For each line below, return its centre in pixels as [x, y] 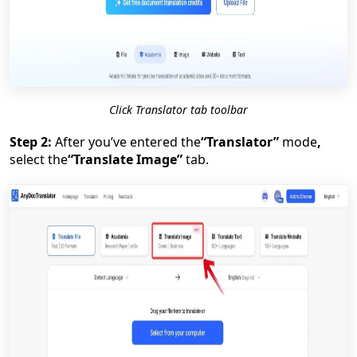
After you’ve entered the [126, 142]
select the [39, 159]
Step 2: [31, 142]
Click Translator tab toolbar [178, 110]
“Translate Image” [125, 159]
